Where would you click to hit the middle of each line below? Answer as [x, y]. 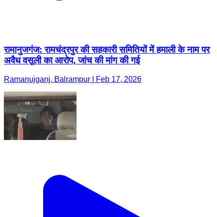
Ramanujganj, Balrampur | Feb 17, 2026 [73, 79]
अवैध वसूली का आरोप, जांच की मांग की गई [72, 61]
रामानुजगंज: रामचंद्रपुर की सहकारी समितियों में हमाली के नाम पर [107, 50]
